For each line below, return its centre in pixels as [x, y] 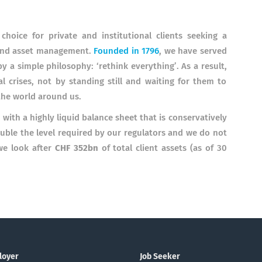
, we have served [193, 51]
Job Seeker [160, 257]
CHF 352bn [76, 148]
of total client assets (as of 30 [164, 148]
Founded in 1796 [127, 51]
